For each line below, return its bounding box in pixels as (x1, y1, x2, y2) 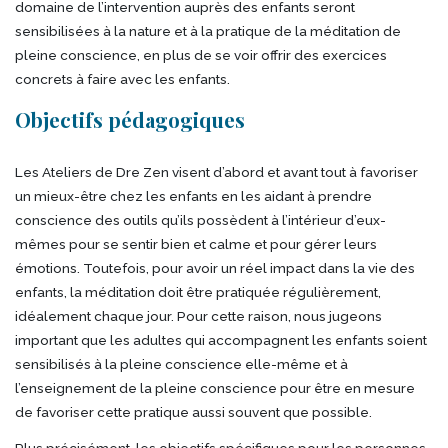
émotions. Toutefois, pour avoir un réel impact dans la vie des (15, 259, 415, 276)
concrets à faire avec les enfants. (15, 70, 230, 87)
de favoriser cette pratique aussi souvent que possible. (15, 403, 372, 420)
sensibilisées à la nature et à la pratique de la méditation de (15, 22, 401, 39)
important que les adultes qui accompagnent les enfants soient (15, 331, 427, 348)
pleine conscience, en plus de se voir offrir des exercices (15, 46, 387, 63)
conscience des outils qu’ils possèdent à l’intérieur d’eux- (15, 211, 386, 228)
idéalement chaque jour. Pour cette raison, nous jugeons (15, 307, 382, 324)
